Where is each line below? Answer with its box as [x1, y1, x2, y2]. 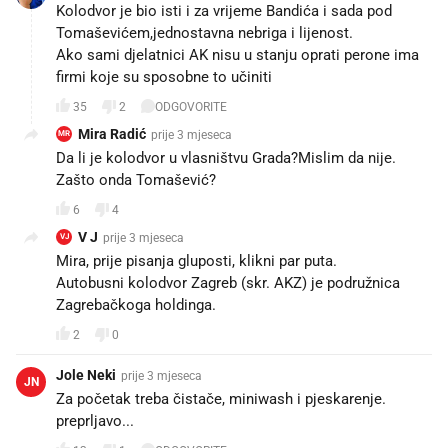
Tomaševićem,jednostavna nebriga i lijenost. [56, 24, 353, 42]
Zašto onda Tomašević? [56, 171, 216, 189]
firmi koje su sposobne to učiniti [56, 68, 272, 86]
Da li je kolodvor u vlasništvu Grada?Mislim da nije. [56, 149, 396, 167]
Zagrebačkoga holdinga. [56, 296, 216, 314]
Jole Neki [56, 367, 116, 383]
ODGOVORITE [155, 99, 227, 114]
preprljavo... [56, 412, 134, 430]
